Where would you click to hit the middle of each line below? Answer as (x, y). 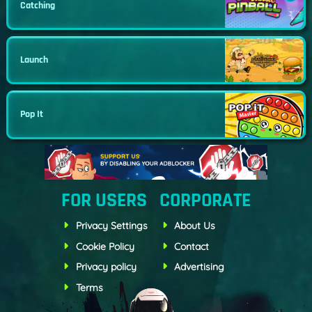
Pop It (32, 115)
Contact (192, 246)
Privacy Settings (111, 225)
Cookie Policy (105, 246)
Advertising (200, 267)
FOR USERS (104, 201)
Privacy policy (106, 267)
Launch (34, 60)
